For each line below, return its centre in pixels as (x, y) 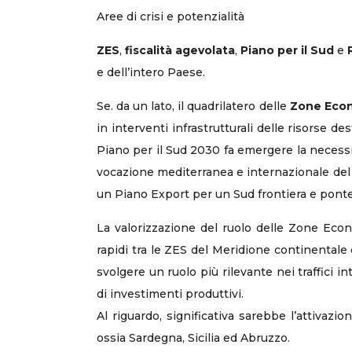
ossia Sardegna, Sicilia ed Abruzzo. (193, 338)
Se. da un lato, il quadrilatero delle (193, 106)
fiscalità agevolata (180, 50)
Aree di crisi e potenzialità (170, 16)
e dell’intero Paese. (151, 72)
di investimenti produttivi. (170, 294)
